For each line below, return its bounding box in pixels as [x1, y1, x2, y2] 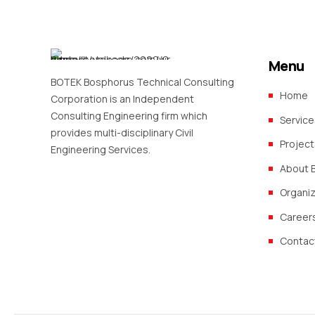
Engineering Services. [51, 143, 150, 157]
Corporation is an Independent [51, 92, 194, 106]
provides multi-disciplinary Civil [51, 126, 193, 140]
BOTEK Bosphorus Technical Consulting [51, 75, 234, 89]
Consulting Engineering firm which [51, 109, 207, 123]
